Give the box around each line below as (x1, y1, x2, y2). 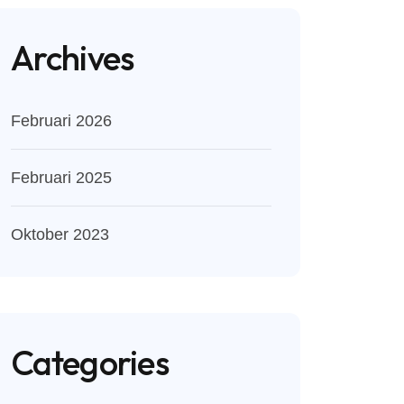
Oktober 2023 (10, 225, 109, 243)
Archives (10, 36, 134, 79)
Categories (10, 341, 169, 384)
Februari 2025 (10, 169, 112, 187)
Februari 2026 (10, 112, 112, 130)
